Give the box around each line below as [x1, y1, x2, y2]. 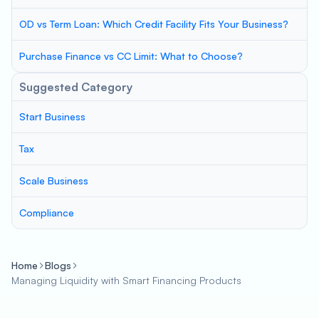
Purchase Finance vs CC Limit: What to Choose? [19, 50, 243, 62]
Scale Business [19, 174, 88, 187]
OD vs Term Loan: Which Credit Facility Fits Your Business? [19, 18, 288, 30]
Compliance [19, 206, 74, 219]
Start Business [19, 110, 85, 122]
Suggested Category [19, 80, 132, 94]
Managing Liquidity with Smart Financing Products [11, 274, 241, 286]
